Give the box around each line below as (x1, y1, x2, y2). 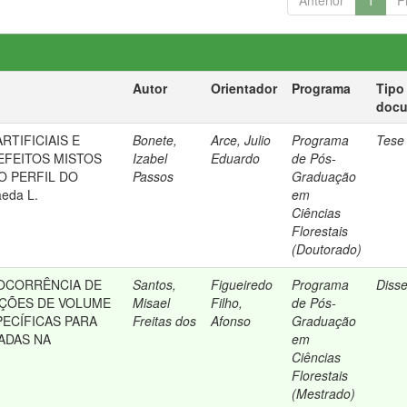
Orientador (211, 79, 278, 97)
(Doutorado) (292, 240, 362, 258)
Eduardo (211, 149, 261, 167)
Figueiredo (211, 275, 273, 293)
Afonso (211, 312, 252, 330)
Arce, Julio (211, 131, 272, 149)
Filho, (211, 293, 243, 312)
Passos (133, 167, 174, 185)
